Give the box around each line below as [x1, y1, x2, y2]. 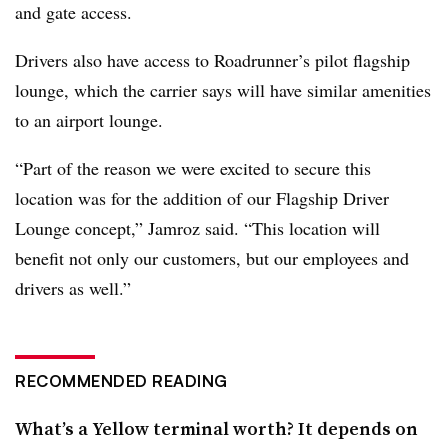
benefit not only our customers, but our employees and [15, 245, 409, 270]
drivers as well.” [15, 275, 131, 300]
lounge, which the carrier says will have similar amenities [15, 77, 431, 102]
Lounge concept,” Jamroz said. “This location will [15, 215, 380, 240]
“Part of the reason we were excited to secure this [15, 155, 371, 180]
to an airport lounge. [15, 107, 163, 132]
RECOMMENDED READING [15, 370, 228, 391]
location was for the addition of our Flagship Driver [15, 185, 389, 210]
